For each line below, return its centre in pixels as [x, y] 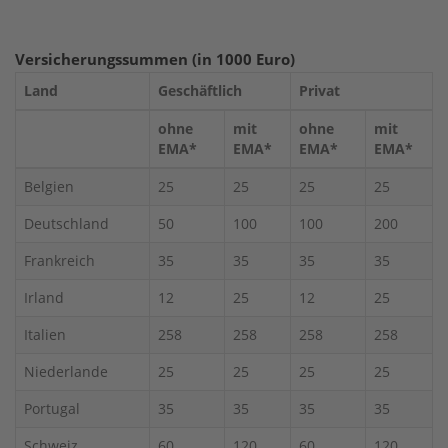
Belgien [49, 186]
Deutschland [66, 223]
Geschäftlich [200, 90]
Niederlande [66, 371]
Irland [44, 297]
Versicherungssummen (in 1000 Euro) [155, 58]
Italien [45, 334]
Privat [319, 90]
